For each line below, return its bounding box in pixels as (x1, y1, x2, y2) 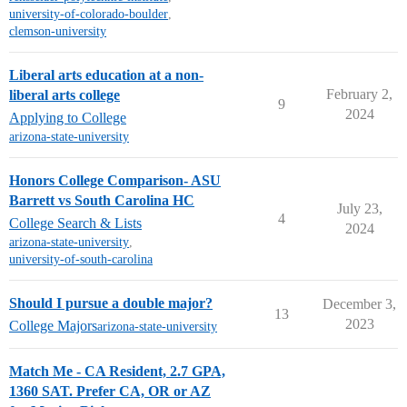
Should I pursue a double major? (9, 295, 213, 311)
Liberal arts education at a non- (9, 67, 203, 83)
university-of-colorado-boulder (9, 7, 168, 21)
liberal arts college (9, 87, 120, 103)
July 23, (336, 201, 382, 216)
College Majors (9, 318, 97, 333)
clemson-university (9, 25, 106, 38)
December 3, (323, 296, 396, 312)
